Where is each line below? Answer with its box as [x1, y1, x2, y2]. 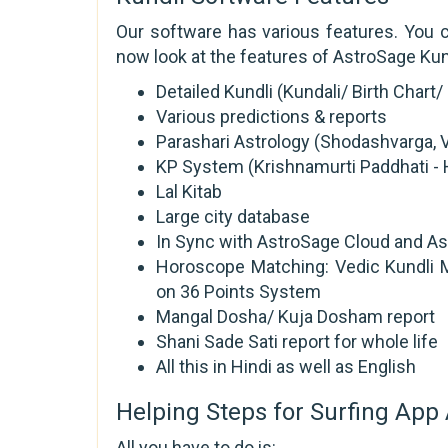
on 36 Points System [156, 280, 321, 302]
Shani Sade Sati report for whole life [156, 330, 438, 352]
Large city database [156, 205, 310, 227]
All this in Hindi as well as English [156, 355, 416, 377]
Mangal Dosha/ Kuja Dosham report [156, 305, 435, 327]
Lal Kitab [156, 180, 222, 202]
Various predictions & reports [156, 105, 387, 127]
